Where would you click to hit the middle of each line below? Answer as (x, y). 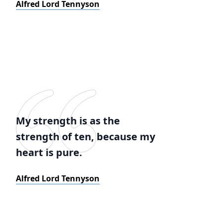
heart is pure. (49, 152)
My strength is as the (68, 121)
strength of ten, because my (85, 137)
